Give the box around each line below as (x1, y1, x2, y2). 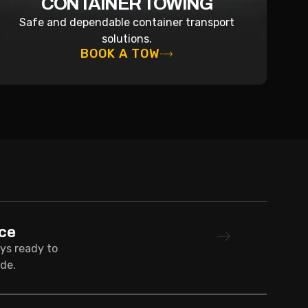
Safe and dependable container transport (19, 15, 234, 29)
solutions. (101, 32, 152, 45)
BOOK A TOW (80, 45, 160, 61)
